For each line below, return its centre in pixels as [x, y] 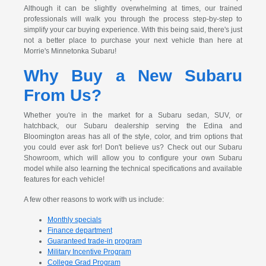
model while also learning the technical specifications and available [133, 169]
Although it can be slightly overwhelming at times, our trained [133, 9]
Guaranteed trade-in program [94, 241]
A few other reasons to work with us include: [94, 200]
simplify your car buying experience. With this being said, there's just [133, 30]
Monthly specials [74, 220]
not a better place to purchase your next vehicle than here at [133, 41]
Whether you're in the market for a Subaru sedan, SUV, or [133, 115]
